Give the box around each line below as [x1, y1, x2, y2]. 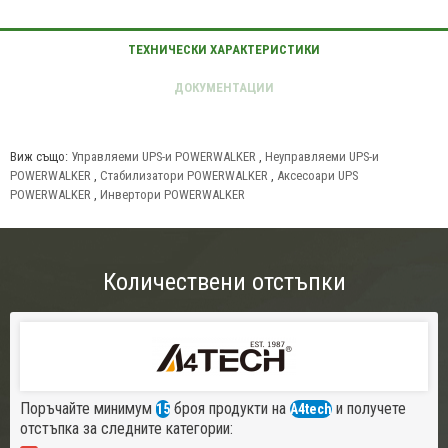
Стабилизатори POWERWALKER [100, 168, 268, 184]
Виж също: [10, 149, 71, 165]
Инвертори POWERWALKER [100, 187, 245, 203]
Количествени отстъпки [102, 268, 346, 297]
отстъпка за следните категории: [20, 419, 233, 439]
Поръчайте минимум [20, 399, 156, 419]
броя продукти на [170, 399, 290, 419]
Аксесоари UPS [277, 168, 358, 184]
